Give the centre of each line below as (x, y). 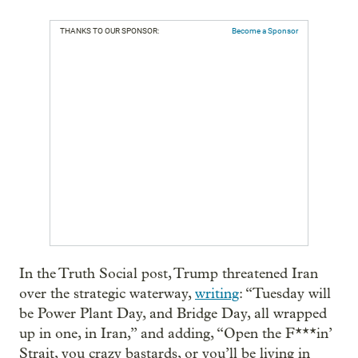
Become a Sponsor (265, 30)
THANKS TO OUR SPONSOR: (109, 30)
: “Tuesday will (285, 293)
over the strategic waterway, (107, 293)
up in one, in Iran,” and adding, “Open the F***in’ (175, 333)
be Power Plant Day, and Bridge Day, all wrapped (173, 313)
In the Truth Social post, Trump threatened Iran (169, 273)
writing (217, 293)
